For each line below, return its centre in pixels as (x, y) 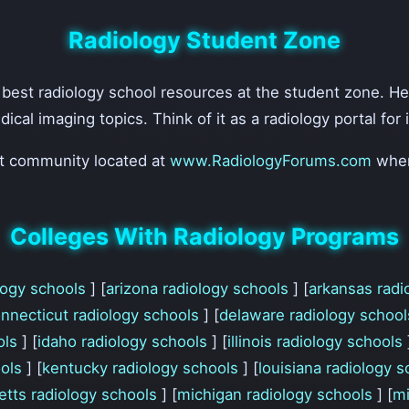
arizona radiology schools (199, 288)
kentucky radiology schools (142, 367)
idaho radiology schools (125, 341)
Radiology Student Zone (204, 41)
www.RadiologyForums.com (273, 160)
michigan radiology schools (277, 394)
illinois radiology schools (317, 341)
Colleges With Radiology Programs (204, 236)
